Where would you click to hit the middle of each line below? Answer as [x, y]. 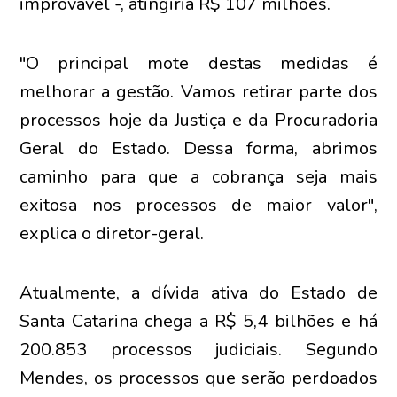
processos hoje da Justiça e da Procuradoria [198, 120]
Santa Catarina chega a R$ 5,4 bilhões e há [198, 321]
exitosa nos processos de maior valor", [198, 205]
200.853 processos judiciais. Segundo [198, 350]
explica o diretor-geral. [112, 234]
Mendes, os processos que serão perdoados [198, 378]
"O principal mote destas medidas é [198, 63]
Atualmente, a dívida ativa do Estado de [198, 293]
